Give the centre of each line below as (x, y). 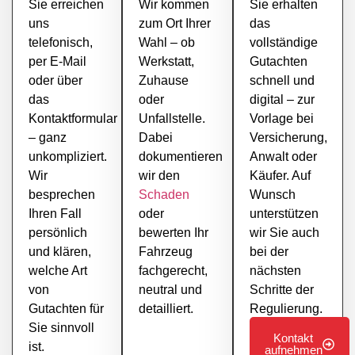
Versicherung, (288, 137)
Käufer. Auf (280, 175)
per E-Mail (57, 61)
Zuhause (164, 80)
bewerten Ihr (174, 232)
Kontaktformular (73, 118)
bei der (269, 251)
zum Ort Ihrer (175, 23)
